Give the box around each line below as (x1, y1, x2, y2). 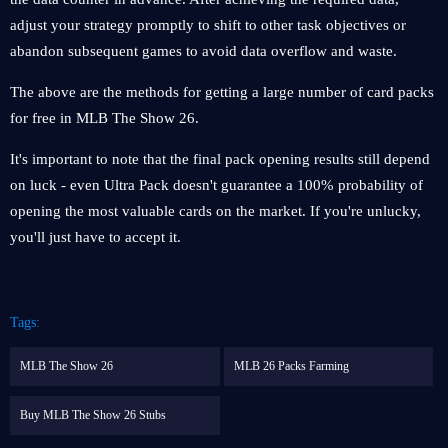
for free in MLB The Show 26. (10, 110, 199, 126)
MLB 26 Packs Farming (233, 359, 349, 373)
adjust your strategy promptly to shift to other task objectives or (10, 17, 406, 33)
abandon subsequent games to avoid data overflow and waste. (10, 43, 397, 59)
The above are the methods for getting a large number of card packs (10, 84, 434, 100)
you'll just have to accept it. (10, 229, 181, 245)
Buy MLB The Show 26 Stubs (20, 408, 166, 422)
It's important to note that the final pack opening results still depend (10, 151, 430, 167)
